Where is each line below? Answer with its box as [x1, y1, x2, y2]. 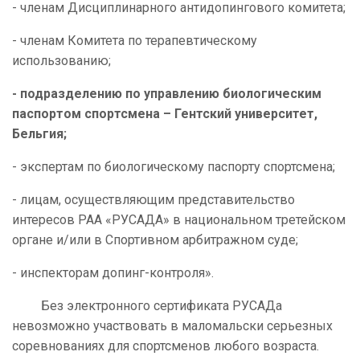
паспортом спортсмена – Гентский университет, [12, 106, 317, 122]
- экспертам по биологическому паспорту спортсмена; [12, 159, 335, 175]
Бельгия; [12, 126, 67, 142]
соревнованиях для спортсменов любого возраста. [12, 338, 319, 354]
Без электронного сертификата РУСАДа [12, 298, 282, 314]
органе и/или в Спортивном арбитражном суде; [12, 232, 298, 248]
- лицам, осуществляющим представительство [12, 192, 295, 208]
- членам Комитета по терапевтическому [12, 33, 257, 49]
